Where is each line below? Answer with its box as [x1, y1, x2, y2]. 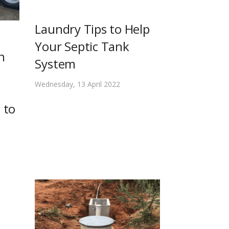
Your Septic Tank [35, 38, 129, 55]
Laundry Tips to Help [35, 20, 150, 38]
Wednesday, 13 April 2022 [35, 79, 121, 89]
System [35, 55, 76, 73]
